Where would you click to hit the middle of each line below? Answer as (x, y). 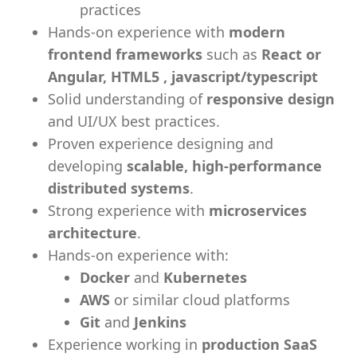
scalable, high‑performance (224, 166)
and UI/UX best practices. (134, 121)
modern (257, 32)
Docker (105, 277)
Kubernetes (205, 277)
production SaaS (259, 344)
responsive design (271, 99)
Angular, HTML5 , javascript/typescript (183, 76)
